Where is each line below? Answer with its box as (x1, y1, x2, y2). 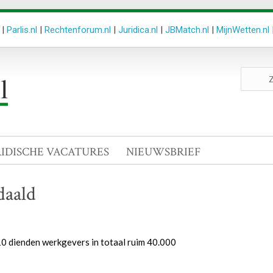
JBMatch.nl (165, 24, 209, 35)
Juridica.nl (118, 24, 158, 35)
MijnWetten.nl (216, 24, 269, 35)
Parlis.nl (7, 24, 37, 35)
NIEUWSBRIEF (126, 144, 200, 160)
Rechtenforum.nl (44, 24, 111, 35)
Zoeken (239, 67, 270, 78)
